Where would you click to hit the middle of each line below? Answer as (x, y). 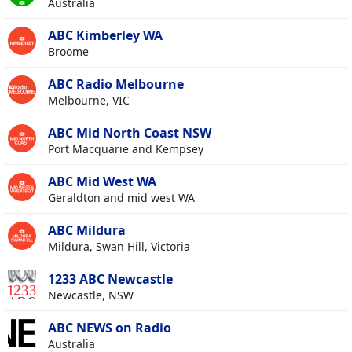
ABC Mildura (87, 231)
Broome (68, 52)
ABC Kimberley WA (105, 36)
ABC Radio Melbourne (116, 84)
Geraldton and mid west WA (121, 198)
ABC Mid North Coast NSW (130, 133)
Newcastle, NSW (91, 295)
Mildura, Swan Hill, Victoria (119, 247)
